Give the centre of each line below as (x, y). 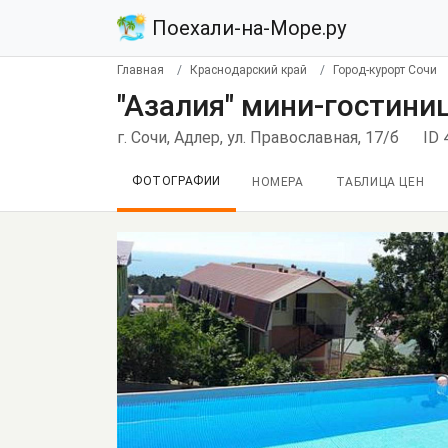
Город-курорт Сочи (385, 70)
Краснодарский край (248, 70)
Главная (140, 70)
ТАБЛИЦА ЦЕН (380, 182)
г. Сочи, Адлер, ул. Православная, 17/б (258, 137)
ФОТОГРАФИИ (176, 181)
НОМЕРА (278, 182)
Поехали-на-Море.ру (246, 28)
